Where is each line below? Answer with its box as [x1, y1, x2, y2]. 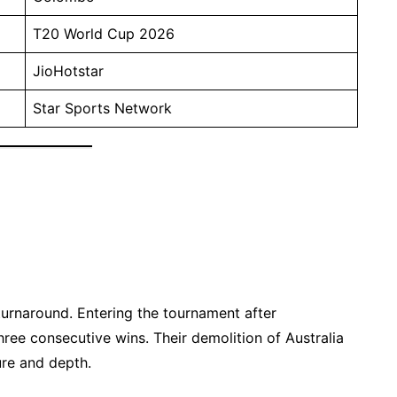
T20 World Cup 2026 [33, 24, 175, 43]
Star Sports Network [33, 98, 172, 117]
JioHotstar [33, 61, 104, 80]
